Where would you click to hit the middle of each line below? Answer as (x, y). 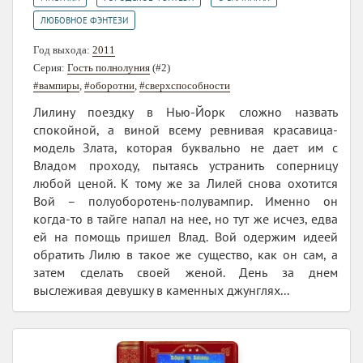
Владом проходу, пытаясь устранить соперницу (186, 166)
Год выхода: (63, 50)
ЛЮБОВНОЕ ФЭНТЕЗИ (84, 21)
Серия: (50, 68)
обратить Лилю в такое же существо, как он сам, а (186, 255)
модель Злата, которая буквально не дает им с (186, 148)
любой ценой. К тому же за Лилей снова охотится (186, 184)
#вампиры (56, 86)
